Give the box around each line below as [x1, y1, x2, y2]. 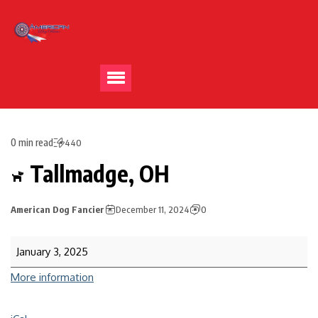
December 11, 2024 [116, 204, 190, 215]
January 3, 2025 [16, 245, 88, 258]
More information [11, 270, 94, 284]
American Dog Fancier [11, 204, 104, 215]
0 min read [11, 136, 53, 148]
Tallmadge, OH [25, 159, 170, 187]
